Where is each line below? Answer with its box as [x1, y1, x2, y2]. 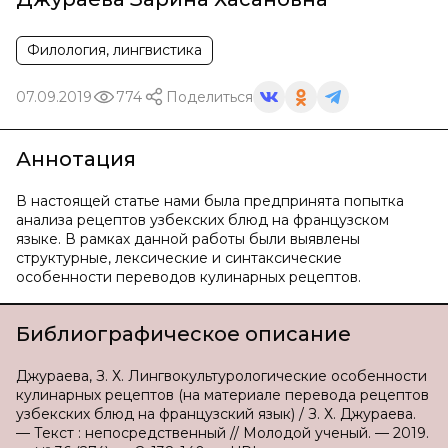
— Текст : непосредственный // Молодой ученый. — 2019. [16, 424, 429, 442]
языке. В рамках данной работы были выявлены [16, 230, 360, 248]
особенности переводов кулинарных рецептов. [16, 268, 361, 286]
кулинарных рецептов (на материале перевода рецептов [16, 386, 429, 404]
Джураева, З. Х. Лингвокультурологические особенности [16, 367, 427, 385]
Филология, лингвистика [27, 41, 202, 59]
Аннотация [16, 147, 136, 171]
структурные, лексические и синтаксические [16, 249, 342, 267]
